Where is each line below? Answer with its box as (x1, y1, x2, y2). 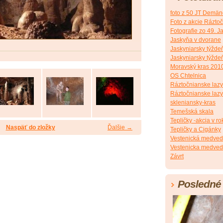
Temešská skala (170, 108, 214, 115)
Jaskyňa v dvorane (170, 36, 221, 44)
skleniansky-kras (170, 99, 216, 107)
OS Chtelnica (170, 72, 206, 80)
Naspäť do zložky (5, 124, 55, 131)
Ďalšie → (108, 124, 132, 131)
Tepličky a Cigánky (170, 126, 221, 133)
